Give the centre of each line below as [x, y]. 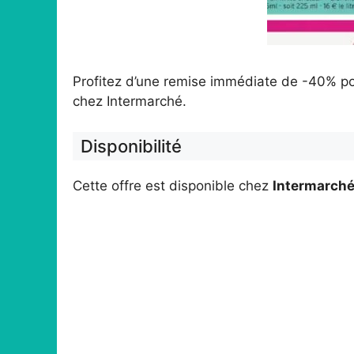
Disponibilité [131, 146]
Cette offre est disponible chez [173, 185]
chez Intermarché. [132, 102]
